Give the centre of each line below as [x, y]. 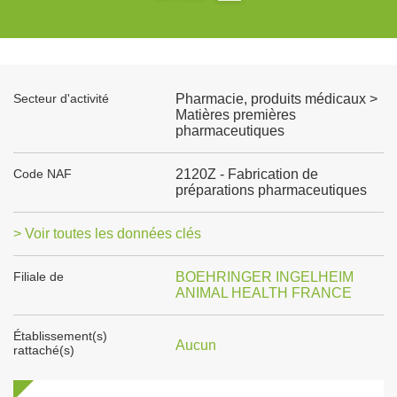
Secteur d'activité [61, 98]
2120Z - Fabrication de [246, 174]
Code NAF [43, 174]
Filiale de [39, 276]
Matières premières [235, 115]
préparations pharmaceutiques [271, 190]
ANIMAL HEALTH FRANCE [263, 293]
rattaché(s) [44, 350]
